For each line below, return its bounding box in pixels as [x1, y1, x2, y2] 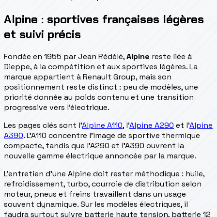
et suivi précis [4, 26, 81, 42]
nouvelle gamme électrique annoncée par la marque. [4, 150, 196, 161]
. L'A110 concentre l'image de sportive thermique [23, 130, 200, 140]
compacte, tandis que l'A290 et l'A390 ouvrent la [4, 140, 184, 151]
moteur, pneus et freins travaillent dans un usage [4, 188, 186, 199]
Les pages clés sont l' [4, 120, 82, 130]
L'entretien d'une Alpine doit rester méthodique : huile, [4, 168, 204, 179]
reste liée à [150, 51, 192, 62]
